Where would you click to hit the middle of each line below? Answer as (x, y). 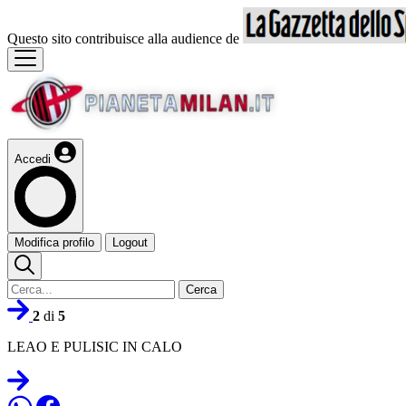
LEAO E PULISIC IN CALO (95, 347)
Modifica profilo (54, 242)
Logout (130, 242)
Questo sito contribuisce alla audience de (125, 39)
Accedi (33, 159)
